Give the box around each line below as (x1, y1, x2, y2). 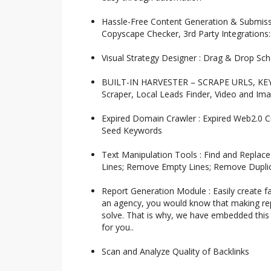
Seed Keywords (102, 124, 162, 136)
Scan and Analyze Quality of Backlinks (102, 245, 249, 257)
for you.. (102, 221, 134, 233)
